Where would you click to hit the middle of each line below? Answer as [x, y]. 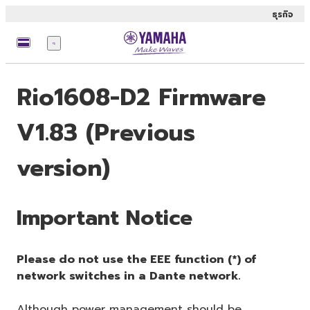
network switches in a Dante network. [129, 276]
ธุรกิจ [283, 15]
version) [63, 168]
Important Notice [104, 218]
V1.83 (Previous [106, 133]
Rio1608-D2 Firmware [141, 98]
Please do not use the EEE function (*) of [136, 259]
